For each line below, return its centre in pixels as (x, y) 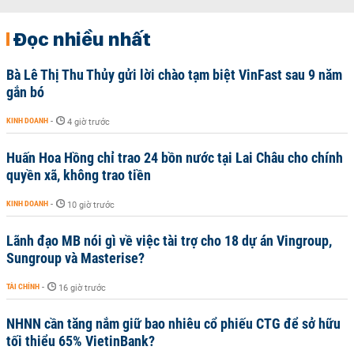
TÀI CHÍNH (23, 286)
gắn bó (25, 92)
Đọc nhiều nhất (82, 39)
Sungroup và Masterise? (75, 258)
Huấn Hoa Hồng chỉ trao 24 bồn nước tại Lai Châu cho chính (175, 158)
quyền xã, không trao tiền (79, 175)
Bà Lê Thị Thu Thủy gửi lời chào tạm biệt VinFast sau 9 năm (174, 75)
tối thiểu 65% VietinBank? (81, 341)
